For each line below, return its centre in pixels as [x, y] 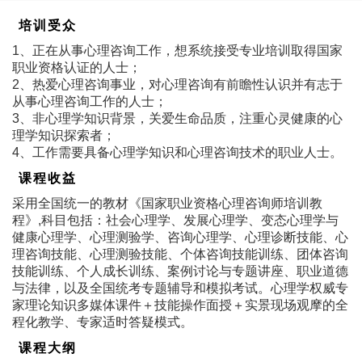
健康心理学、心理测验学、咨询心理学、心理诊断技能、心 [180, 237]
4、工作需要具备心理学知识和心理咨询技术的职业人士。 [177, 152]
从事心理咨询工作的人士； [90, 101]
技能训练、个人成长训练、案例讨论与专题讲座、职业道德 [180, 271]
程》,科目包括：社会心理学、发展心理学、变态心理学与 [175, 220]
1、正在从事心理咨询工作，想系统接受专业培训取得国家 [177, 50]
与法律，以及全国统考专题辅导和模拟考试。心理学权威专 [180, 288]
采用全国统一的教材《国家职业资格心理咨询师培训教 [167, 203]
